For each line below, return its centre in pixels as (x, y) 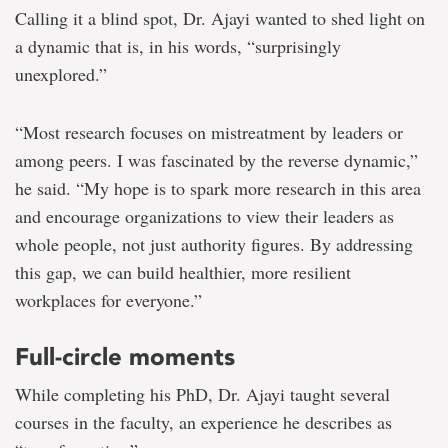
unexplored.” (61, 73)
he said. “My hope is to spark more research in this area (218, 187)
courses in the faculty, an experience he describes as (203, 421)
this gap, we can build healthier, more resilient (183, 271)
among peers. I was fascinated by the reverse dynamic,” (216, 159)
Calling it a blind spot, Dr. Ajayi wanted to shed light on (220, 17)
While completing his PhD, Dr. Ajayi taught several (202, 393)
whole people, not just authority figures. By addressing (214, 243)
